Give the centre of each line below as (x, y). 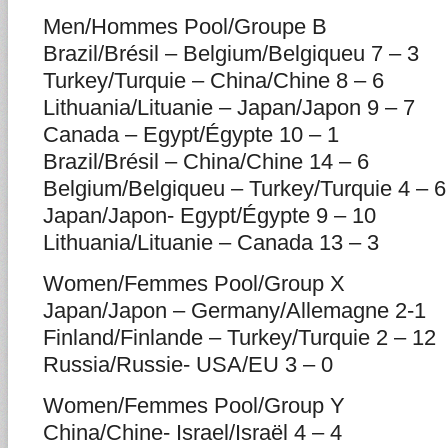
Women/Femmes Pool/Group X (194, 283)
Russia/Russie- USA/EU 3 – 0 (188, 364)
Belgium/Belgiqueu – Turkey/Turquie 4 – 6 (244, 188)
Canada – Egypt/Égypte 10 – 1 (191, 134)
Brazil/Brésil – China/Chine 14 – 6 (206, 161)
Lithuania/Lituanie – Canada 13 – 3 (211, 242)
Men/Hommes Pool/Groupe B (185, 26)
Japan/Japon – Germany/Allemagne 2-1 (234, 310)
